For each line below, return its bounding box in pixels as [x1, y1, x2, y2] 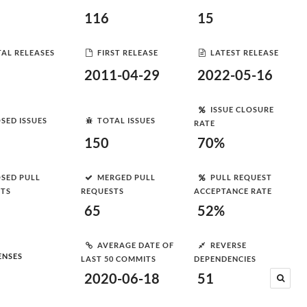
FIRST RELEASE [97, 47, 158, 57]
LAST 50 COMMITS [81, 254, 156, 263]
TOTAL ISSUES [97, 115, 156, 125]
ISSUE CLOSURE [210, 104, 274, 114]
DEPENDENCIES [194, 254, 256, 263]
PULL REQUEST [210, 172, 272, 182]
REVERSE [210, 240, 247, 249]
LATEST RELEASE [210, 47, 279, 57]
